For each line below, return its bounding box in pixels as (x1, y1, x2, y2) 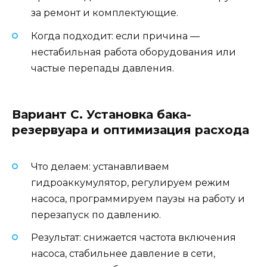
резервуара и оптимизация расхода (12, 122, 249, 137)
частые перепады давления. (31, 62, 174, 74)
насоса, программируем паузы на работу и (31, 193, 245, 204)
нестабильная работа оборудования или (31, 46, 236, 58)
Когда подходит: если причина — (31, 30, 200, 42)
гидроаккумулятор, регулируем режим (31, 176, 230, 188)
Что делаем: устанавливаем (31, 160, 169, 172)
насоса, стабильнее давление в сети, (31, 248, 215, 260)
